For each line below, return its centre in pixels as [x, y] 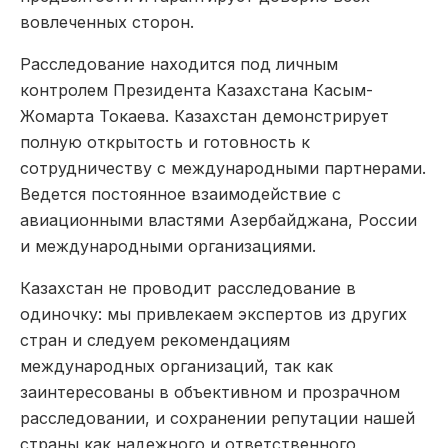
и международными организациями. [168, 245]
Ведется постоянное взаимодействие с [180, 193]
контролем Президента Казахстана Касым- [196, 89]
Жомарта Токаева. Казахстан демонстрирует [204, 115]
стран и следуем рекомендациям [155, 339]
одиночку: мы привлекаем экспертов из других [213, 313]
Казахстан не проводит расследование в [188, 287]
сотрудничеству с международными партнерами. [223, 167]
